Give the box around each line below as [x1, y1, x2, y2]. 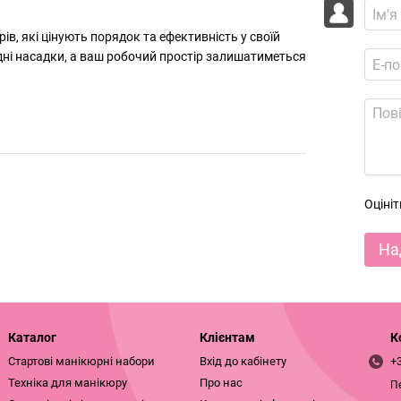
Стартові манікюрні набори [8, 354, 155, 369]
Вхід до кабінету [199, 354, 286, 369]
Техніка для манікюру [8, 376, 127, 390]
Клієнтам [199, 330, 255, 346]
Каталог [8, 330, 56, 346]
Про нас [199, 376, 243, 390]
